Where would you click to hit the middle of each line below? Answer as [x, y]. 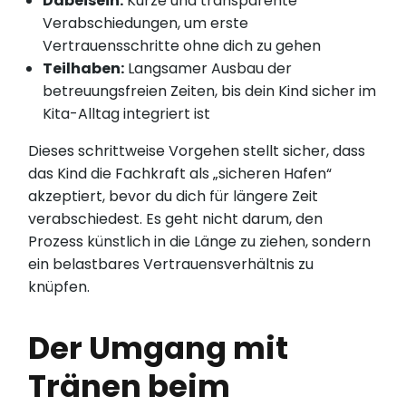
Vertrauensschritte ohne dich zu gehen [182, 46]
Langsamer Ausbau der [208, 69]
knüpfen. [59, 287]
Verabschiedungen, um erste [146, 24]
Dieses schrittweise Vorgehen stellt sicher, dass [197, 151]
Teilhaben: [84, 69]
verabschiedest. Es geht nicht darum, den [176, 219]
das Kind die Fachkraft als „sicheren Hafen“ [180, 174]
